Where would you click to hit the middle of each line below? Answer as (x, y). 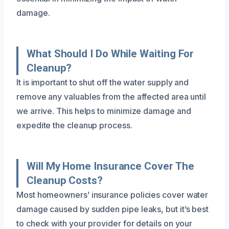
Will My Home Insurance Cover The (110, 166)
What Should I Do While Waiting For (110, 53)
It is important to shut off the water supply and (103, 82)
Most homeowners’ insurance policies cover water (112, 194)
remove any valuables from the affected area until (111, 96)
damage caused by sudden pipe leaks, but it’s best (113, 209)
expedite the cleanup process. (74, 125)
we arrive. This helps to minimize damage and (104, 111)
